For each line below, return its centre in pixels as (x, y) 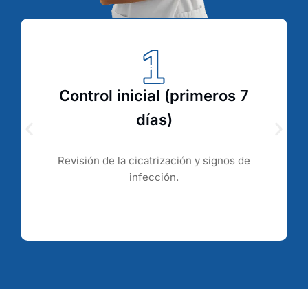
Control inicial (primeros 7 (154, 95)
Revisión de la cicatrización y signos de (154, 160)
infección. (154, 177)
